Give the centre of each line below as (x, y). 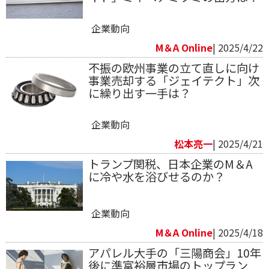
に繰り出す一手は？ (139, 93)
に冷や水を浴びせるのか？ (156, 177)
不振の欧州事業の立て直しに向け (174, 68)
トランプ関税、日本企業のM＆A (170, 164)
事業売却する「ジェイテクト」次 (174, 81)
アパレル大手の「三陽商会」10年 (174, 253)
